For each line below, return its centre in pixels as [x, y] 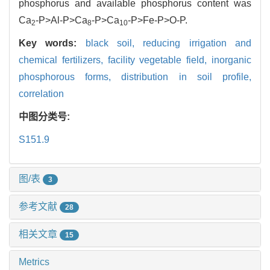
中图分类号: [46, 117]
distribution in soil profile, [187, 77]
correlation [41, 94]
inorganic [232, 60]
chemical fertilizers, [63, 60]
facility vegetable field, [160, 60]
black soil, [114, 43]
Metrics [34, 262]
